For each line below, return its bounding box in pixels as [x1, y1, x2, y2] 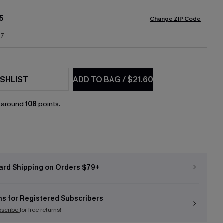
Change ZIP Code [150, 15, 201, 23]
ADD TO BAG [73, 74, 123, 85]
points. [36, 99, 60, 109]
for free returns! [19, 206, 61, 214]
